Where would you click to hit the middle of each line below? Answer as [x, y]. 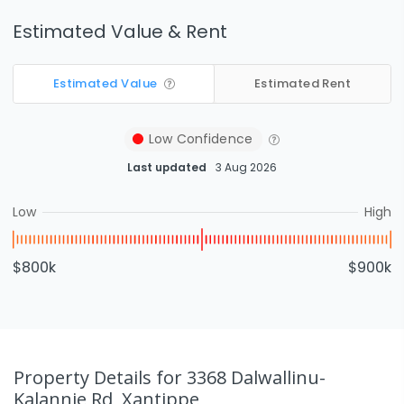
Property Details [85, 377]
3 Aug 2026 [246, 167]
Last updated [167, 167]
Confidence [213, 138]
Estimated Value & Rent [120, 31]
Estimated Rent [303, 84]
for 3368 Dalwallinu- [241, 377]
